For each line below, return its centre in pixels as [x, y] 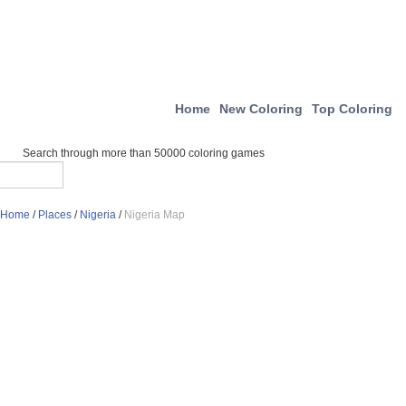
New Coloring [261, 109]
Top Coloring [352, 109]
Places [55, 215]
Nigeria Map [155, 215]
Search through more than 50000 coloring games [144, 153]
